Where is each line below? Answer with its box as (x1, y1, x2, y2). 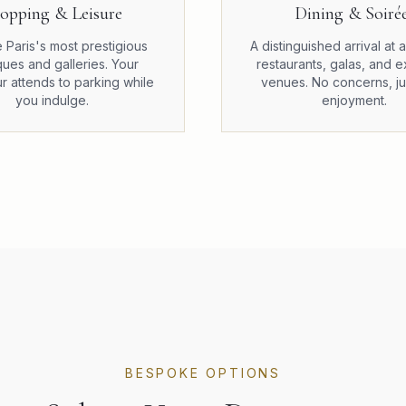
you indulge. (14, 92, 89, 108)
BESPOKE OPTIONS (125, 365, 281, 381)
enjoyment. (322, 92, 387, 108)
